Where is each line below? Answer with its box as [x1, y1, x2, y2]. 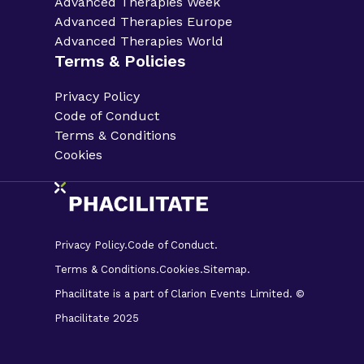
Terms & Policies [54, 51, 186, 71]
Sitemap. [203, 262, 251, 275]
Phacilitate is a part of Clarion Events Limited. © [54, 287, 305, 300]
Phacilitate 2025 [54, 311, 140, 324]
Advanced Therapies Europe [54, 14, 233, 29]
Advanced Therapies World [54, 33, 224, 49]
